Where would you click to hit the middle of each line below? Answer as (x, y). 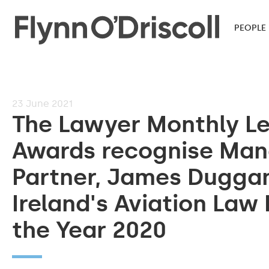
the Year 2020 (89, 230)
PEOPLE (250, 28)
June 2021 (49, 104)
